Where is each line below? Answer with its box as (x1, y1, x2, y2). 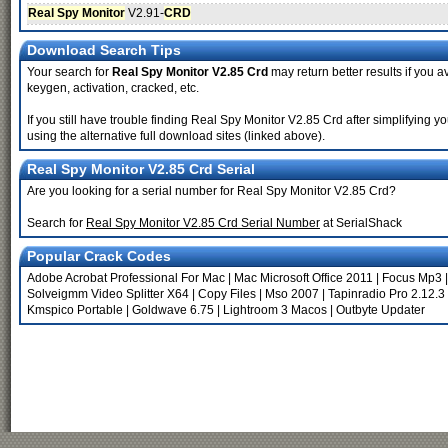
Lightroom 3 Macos (223, 303, 327, 317)
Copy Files (198, 287, 256, 301)
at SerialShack (320, 216, 402, 230)
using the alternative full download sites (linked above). (27, 129, 325, 143)
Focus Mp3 (382, 271, 442, 285)
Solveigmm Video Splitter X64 (27, 287, 189, 301)
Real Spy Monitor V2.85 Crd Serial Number (86, 216, 320, 230)
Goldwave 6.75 (132, 303, 214, 317)
